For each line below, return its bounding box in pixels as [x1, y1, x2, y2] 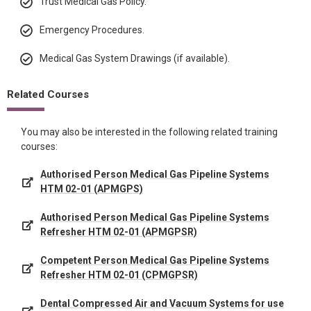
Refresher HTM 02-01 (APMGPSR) [40, 226, 197, 237]
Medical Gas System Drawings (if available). [40, 53, 230, 64]
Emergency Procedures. [40, 24, 144, 35]
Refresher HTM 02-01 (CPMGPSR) [40, 269, 198, 280]
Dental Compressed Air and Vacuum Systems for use [40, 298, 284, 309]
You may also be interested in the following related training [21, 126, 278, 137]
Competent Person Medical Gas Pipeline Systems [40, 255, 269, 266]
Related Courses [7, 88, 89, 101]
